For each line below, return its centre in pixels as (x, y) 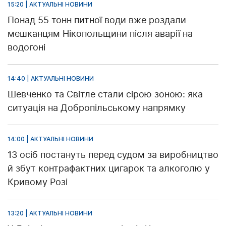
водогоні (26, 47)
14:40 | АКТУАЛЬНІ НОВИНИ (51, 79)
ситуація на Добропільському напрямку (97, 108)
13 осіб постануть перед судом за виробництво (113, 155)
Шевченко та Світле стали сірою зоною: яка (105, 94)
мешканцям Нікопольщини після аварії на (100, 34)
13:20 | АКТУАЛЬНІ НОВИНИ (50, 213)
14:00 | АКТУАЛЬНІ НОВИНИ (50, 139)
